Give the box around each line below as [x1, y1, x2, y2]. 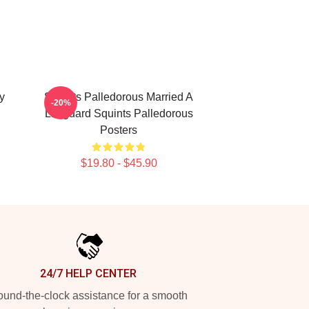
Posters [100, 124, 137, 136]
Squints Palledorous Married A [44, 91, 193, 103]
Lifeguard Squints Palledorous [44, 108, 193, 119]
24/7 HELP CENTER [40, 267, 137, 280]
